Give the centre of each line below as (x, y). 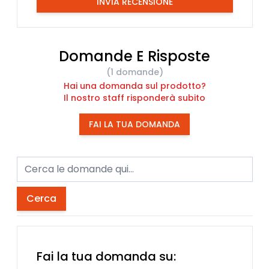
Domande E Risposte (134, 56)
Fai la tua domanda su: (106, 257)
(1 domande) (134, 72)
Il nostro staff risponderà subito (134, 98)
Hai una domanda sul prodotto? (134, 86)
